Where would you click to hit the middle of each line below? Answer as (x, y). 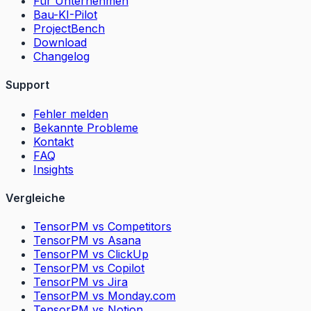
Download (60, 42)
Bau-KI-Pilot (65, 14)
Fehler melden (71, 114)
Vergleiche (35, 197)
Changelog (61, 56)
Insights (53, 169)
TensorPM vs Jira (81, 282)
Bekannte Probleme (86, 127)
